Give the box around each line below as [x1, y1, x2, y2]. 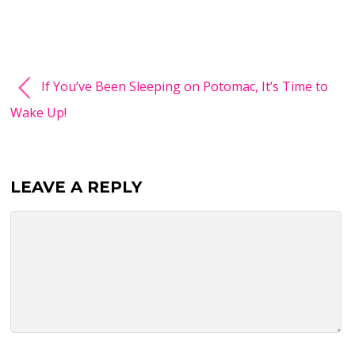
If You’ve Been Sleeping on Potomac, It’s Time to [38, 78, 329, 96]
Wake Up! [10, 104, 67, 122]
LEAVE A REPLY [10, 177, 143, 197]
